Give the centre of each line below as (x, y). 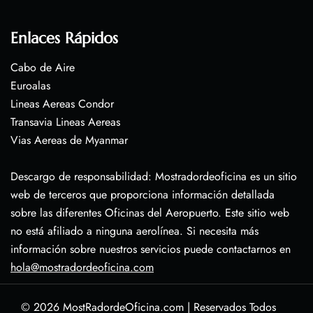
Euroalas (30, 86)
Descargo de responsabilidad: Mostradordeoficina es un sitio (154, 177)
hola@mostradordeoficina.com (82, 268)
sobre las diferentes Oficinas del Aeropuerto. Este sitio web (150, 213)
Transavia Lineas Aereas (65, 122)
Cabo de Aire (43, 68)
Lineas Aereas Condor (62, 104)
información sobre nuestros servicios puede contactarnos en (151, 249)
